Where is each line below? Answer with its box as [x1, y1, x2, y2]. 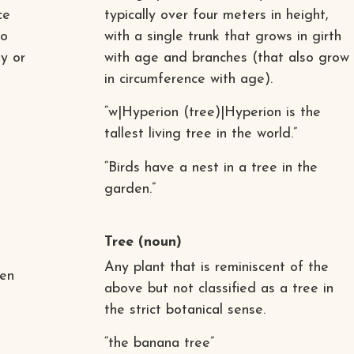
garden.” [104, 181, 156, 197]
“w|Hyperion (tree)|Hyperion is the [104, 104, 321, 120]
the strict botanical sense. [104, 302, 265, 318]
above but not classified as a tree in [104, 281, 333, 296]
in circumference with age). [104, 71, 273, 87]
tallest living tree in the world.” [104, 126, 297, 141]
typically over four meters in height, [104, 7, 329, 23]
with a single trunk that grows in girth [104, 28, 341, 44]
